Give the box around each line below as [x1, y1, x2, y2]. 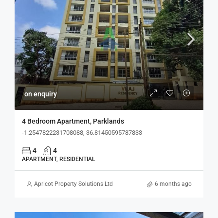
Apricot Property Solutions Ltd [34, 181, 113, 187]
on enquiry [24, 90, 57, 98]
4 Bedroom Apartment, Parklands [22, 117, 124, 125]
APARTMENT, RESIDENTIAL [22, 156, 95, 163]
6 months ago [155, 181, 192, 187]
